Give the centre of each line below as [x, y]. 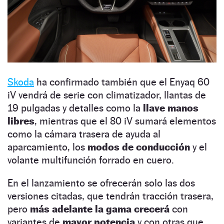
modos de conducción [139, 147]
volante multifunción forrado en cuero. [91, 160]
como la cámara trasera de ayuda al [84, 134]
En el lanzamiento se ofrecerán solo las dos [101, 183]
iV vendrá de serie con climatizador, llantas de [107, 95]
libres [21, 121]
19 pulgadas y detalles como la [75, 108]
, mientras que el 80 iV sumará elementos [125, 121]
